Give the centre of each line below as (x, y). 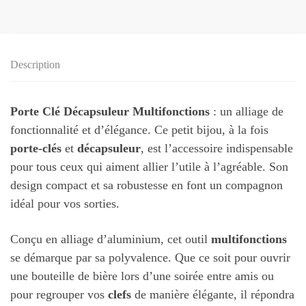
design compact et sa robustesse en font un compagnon (147, 185)
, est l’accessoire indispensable (217, 148)
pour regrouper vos (59, 295)
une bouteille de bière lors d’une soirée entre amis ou (142, 276)
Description (35, 64)
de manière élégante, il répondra (213, 295)
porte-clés (36, 148)
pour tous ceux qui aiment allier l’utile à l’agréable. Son (149, 166)
